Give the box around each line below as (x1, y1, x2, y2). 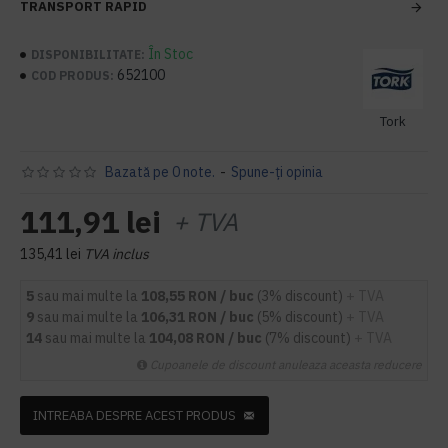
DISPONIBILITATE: (31, 46, 145, 62)
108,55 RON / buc (141, 287, 257, 305)
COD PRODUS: (31, 67, 114, 83)
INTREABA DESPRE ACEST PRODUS (33, 407, 236, 424)
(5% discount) (257, 308, 346, 326)
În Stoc (148, 45, 193, 63)
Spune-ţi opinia (230, 163, 323, 181)
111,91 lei (20, 202, 161, 241)
